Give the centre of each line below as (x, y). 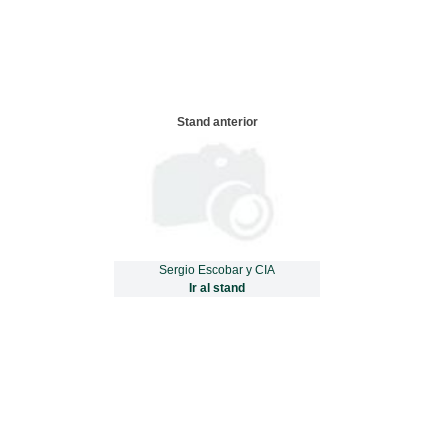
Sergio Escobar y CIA (217, 269)
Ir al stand (217, 287)
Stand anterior (217, 121)
